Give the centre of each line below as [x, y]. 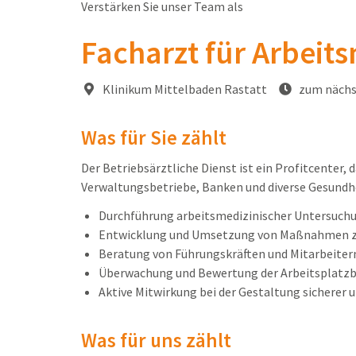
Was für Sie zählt [154, 138]
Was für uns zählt [156, 341]
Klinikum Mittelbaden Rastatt [184, 89]
